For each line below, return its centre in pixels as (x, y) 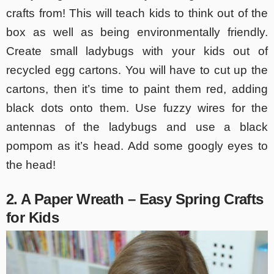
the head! (31, 165)
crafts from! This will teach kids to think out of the (137, 13)
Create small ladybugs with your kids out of (137, 51)
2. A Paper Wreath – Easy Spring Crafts (135, 199)
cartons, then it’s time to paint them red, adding (137, 89)
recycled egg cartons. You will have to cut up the (137, 70)
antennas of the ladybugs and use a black (137, 127)
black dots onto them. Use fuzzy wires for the (137, 108)
